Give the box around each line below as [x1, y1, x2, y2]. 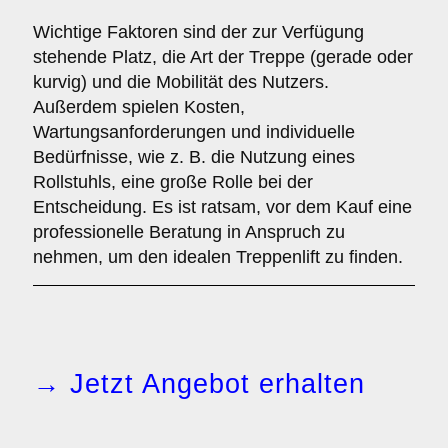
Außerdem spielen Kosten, [33, 97, 245, 117]
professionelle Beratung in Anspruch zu [33, 222, 345, 242]
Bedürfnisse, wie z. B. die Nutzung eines [33, 147, 355, 167]
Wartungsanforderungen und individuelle [33, 122, 355, 142]
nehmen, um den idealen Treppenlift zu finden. [33, 247, 403, 267]
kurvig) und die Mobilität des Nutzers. [33, 72, 329, 92]
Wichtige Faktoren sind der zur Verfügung [33, 22, 364, 42]
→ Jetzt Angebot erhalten [33, 369, 365, 399]
